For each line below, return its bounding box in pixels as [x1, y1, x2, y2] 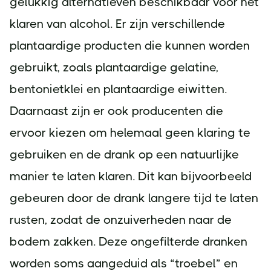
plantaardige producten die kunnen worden [10, 39, 250, 53]
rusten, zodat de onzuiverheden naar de [10, 213, 232, 227]
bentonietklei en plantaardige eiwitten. [10, 82, 227, 96]
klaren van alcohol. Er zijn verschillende [10, 17, 225, 31]
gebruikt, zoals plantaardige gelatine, [10, 60, 218, 74]
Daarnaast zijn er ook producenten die [10, 104, 223, 118]
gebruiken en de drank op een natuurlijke [10, 148, 239, 162]
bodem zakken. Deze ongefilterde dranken [10, 235, 247, 249]
